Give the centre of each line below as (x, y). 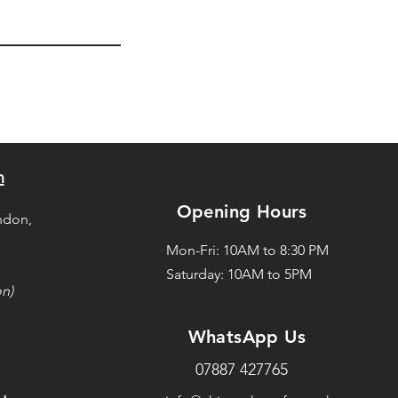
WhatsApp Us (250, 337)
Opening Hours (242, 211)
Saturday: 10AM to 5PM (239, 274)
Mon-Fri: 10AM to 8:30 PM (247, 250)
